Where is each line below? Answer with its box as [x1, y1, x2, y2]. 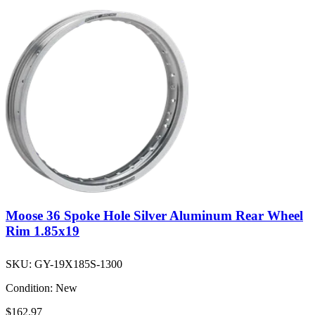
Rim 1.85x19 [6, 224, 79, 239]
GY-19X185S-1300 [34, 258, 122, 271]
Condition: [6, 282, 53, 295]
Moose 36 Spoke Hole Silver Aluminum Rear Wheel [6, 208, 303, 224]
